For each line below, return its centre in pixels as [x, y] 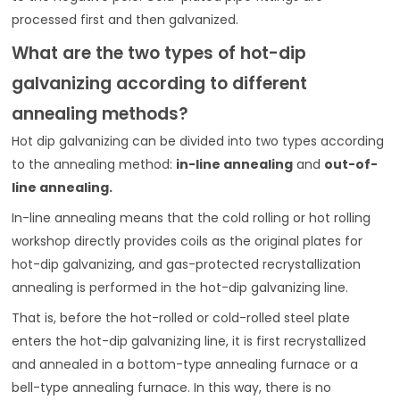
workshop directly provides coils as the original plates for [187, 242]
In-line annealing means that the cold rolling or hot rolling [192, 218]
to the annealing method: [94, 165]
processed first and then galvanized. [125, 20]
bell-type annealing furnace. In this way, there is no [172, 388]
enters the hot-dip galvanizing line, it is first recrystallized [189, 342]
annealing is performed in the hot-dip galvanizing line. [180, 288]
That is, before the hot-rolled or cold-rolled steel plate [181, 318]
